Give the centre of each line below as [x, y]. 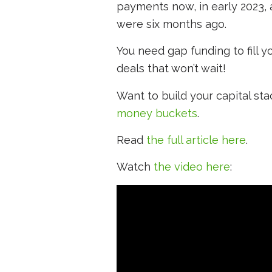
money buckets [157, 113]
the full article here [196, 140]
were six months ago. [172, 24]
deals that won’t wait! [171, 69]
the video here [192, 167]
